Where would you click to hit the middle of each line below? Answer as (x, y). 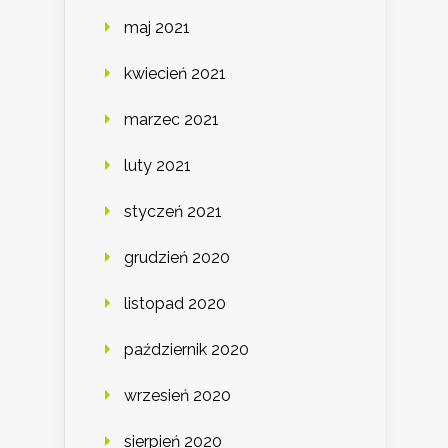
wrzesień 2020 (177, 396)
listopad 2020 (175, 304)
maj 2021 (157, 28)
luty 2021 (157, 166)
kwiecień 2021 (175, 74)
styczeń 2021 (173, 212)
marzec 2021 (171, 120)
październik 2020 (186, 350)
